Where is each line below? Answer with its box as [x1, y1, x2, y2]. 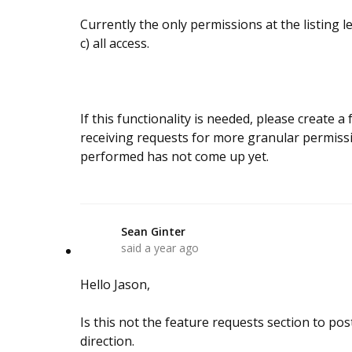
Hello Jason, [80, 276, 153, 293]
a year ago [145, 240, 199, 255]
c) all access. [80, 35, 149, 52]
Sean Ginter [121, 224, 185, 239]
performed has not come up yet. [80, 148, 269, 165]
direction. [80, 332, 134, 350]
